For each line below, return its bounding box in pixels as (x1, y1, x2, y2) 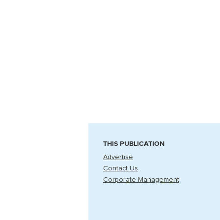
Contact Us (103, 165, 138, 172)
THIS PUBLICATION (103, 139, 165, 148)
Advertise (103, 154, 133, 161)
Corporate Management (103, 176, 179, 183)
